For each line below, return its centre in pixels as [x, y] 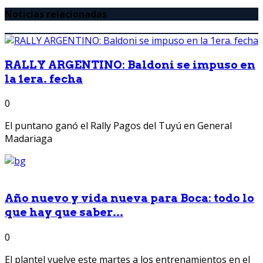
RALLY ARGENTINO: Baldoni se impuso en [130, 65]
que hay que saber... [64, 213]
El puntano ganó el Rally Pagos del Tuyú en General [118, 126]
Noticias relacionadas [56, 14]
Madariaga [28, 139]
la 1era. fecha [44, 79]
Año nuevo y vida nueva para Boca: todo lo [129, 198]
